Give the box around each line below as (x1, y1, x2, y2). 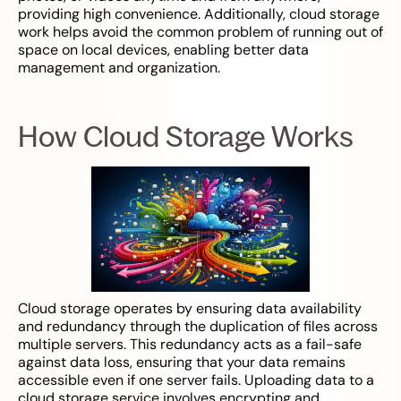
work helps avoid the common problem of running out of (18, 22, 383, 42)
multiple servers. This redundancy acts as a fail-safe (18, 335, 362, 354)
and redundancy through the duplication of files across (18, 317, 378, 337)
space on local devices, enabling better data (18, 40, 309, 60)
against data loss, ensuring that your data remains (18, 353, 346, 372)
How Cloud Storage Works (18, 118, 354, 155)
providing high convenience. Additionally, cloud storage (18, 4, 380, 24)
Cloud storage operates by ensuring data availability (18, 299, 362, 319)
